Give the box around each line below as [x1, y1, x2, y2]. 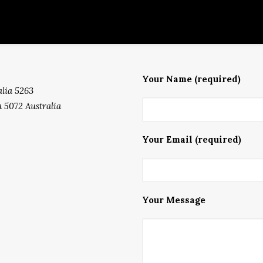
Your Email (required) [142, 134, 241, 145]
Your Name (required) [142, 73, 241, 85]
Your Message [142, 194, 205, 205]
